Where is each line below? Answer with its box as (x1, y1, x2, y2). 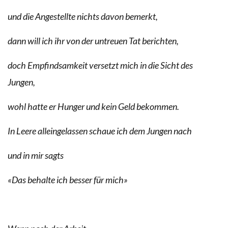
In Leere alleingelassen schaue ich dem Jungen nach (8, 125, 192, 136)
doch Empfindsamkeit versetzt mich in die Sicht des (8, 59, 193, 71)
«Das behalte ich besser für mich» (8, 174, 128, 185)
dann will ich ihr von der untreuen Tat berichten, (8, 35, 179, 46)
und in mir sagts (8, 149, 64, 161)
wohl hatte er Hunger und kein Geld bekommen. (8, 100, 179, 112)
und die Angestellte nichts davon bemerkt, (8, 10, 158, 22)
